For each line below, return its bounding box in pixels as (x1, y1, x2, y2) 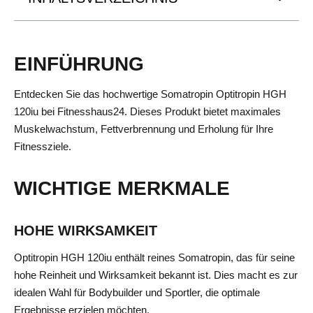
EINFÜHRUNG (14, 53, 144, 75)
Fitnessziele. (14, 140, 71, 152)
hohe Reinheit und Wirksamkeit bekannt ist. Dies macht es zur (14, 269, 298, 282)
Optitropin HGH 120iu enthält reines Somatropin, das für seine (14, 252, 295, 264)
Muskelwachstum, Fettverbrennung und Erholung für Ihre (14, 123, 273, 135)
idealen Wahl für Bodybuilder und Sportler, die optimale (14, 286, 260, 299)
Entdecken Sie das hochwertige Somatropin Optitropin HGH (14, 88, 286, 100)
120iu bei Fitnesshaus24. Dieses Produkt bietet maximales (14, 105, 281, 117)
